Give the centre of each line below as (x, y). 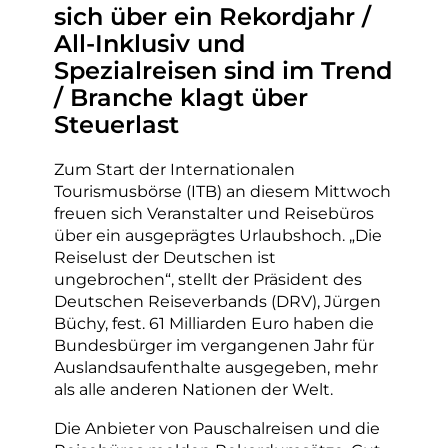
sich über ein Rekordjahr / (212, 17)
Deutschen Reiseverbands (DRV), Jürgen (217, 301)
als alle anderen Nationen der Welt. (193, 389)
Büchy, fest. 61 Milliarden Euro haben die (214, 323)
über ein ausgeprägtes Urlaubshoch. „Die (218, 235)
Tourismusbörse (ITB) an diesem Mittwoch (222, 191)
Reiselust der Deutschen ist (165, 257)
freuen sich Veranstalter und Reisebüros (214, 213)
